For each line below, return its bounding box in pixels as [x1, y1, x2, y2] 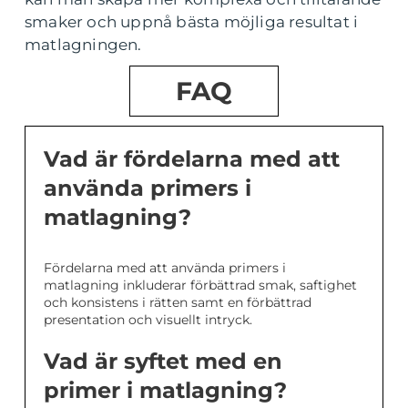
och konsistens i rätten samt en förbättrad [44, 294, 311, 311]
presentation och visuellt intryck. [44, 311, 252, 329]
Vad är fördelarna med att [44, 146, 340, 173]
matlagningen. [25, 36, 142, 55]
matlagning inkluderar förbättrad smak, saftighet [44, 277, 357, 294]
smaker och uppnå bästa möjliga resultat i [25, 13, 359, 32]
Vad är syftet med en [44, 348, 282, 375]
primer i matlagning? [44, 377, 287, 404]
